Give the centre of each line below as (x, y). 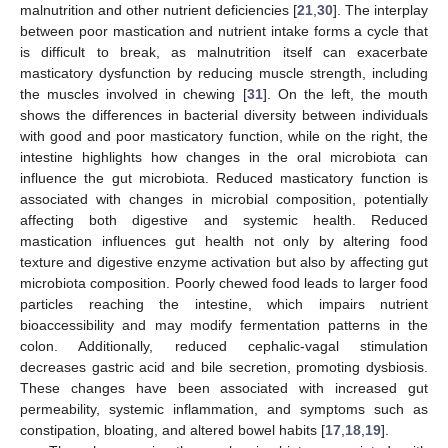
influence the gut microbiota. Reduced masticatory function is (224, 177)
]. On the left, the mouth (345, 93)
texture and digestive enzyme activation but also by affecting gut (224, 261)
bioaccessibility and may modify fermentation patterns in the (224, 324)
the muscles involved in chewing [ (133, 93)
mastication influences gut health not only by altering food (224, 240)
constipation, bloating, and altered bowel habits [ (172, 429)
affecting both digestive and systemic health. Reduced (224, 219)
